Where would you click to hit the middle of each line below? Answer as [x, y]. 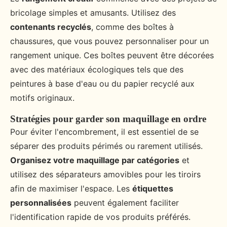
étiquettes [153, 189]
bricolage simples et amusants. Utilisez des [93, 13]
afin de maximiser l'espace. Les [71, 189]
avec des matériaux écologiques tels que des [97, 70]
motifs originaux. [42, 98]
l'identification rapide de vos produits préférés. [100, 217]
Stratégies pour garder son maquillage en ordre [108, 119]
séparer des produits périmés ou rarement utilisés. [106, 146]
